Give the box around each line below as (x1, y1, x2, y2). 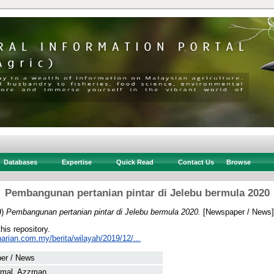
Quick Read (116, 158, 154, 166)
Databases (3, 158, 37, 166)
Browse (226, 158, 251, 166)
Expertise (61, 158, 92, 166)
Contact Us (177, 158, 214, 166)
